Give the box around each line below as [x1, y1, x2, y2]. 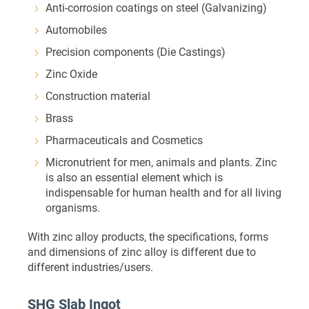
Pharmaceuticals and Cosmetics [46, 132, 203, 147]
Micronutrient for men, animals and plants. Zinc [46, 154, 277, 169]
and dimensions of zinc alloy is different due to [28, 244, 256, 259]
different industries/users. [28, 259, 153, 274]
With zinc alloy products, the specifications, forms [28, 229, 268, 243]
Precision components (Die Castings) [46, 44, 226, 59]
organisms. [46, 200, 100, 215]
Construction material [46, 88, 150, 103]
